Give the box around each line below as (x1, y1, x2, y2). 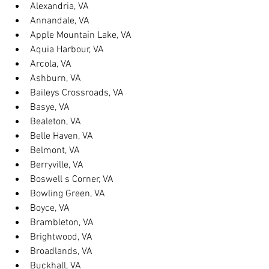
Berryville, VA (30, 159, 83, 171)
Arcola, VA (30, 58, 71, 70)
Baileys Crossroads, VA (30, 87, 124, 99)
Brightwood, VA (30, 231, 92, 243)
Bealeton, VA (30, 116, 81, 128)
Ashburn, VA (30, 73, 81, 85)
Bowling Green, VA (30, 188, 105, 200)
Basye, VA (30, 101, 70, 113)
